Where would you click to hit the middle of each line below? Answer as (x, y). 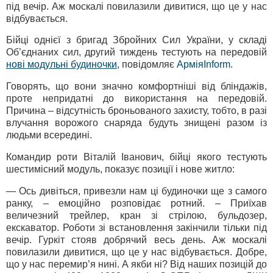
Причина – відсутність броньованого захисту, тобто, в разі (136, 111)
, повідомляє (147, 65)
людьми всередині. (49, 135)
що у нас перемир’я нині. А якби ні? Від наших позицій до (136, 264)
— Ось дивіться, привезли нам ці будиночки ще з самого (136, 191)
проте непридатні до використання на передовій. (136, 99)
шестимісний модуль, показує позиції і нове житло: (120, 169)
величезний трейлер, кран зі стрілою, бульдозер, (136, 215)
